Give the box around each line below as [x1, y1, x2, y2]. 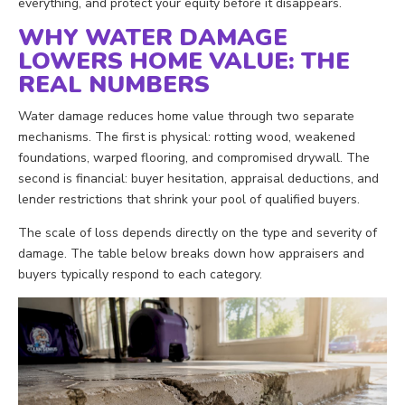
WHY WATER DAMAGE [18, 21, 287, 53]
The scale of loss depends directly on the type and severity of [18, 223, 377, 241]
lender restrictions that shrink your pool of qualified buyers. [18, 190, 360, 208]
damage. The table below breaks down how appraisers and [18, 244, 364, 262]
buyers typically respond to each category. [18, 265, 262, 283]
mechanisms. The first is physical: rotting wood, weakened [18, 127, 355, 146]
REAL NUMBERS [18, 68, 210, 100]
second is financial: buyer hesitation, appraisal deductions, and [18, 169, 379, 187]
